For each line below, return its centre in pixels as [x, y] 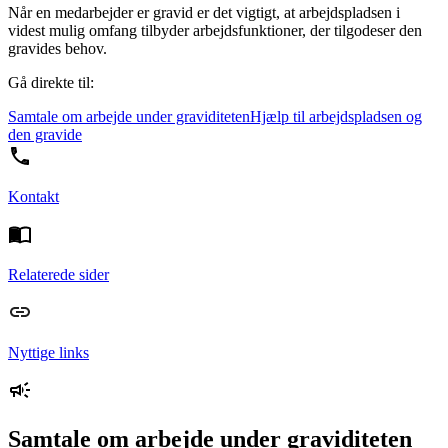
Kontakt [33, 197]
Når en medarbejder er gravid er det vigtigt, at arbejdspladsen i [204, 13]
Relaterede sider [58, 275]
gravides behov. [57, 49]
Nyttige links [48, 353]
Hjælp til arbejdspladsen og [336, 117]
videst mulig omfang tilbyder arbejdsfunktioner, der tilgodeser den [215, 31]
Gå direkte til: [51, 83]
